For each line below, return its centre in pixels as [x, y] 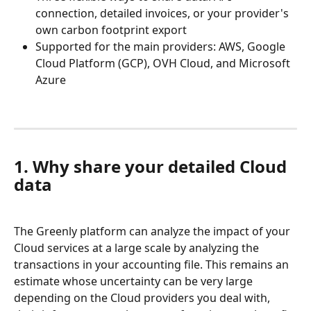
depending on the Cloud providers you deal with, [143, 297]
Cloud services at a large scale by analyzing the [138, 247]
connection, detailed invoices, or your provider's [163, 14]
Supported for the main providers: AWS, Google [162, 47]
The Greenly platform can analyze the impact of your [153, 231]
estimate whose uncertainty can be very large [135, 281]
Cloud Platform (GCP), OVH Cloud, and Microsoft [164, 64]
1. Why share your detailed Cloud [152, 167]
